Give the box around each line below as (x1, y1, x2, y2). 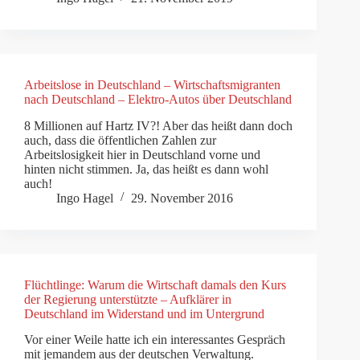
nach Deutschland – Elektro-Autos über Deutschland (24, 92, 292, 106)
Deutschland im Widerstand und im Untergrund (24, 306, 264, 321)
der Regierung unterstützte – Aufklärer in (24, 292, 231, 306)
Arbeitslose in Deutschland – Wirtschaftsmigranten (24, 77, 280, 92)
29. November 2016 (131, 190, 233, 205)
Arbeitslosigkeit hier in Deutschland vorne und (24, 147, 260, 162)
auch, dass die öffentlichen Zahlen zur (24, 133, 216, 147)
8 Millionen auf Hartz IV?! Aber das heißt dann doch (24, 118, 292, 133)
